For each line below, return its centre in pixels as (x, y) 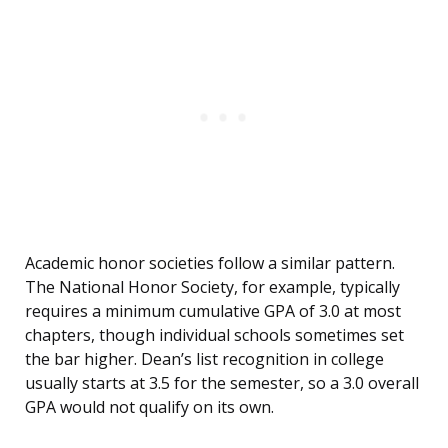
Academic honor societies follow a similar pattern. (210, 263)
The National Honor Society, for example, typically (212, 287)
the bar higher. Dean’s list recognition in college (204, 359)
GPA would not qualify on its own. (149, 407)
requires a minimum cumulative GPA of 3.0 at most (213, 311)
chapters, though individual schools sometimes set (214, 335)
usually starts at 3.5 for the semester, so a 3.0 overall (222, 383)
